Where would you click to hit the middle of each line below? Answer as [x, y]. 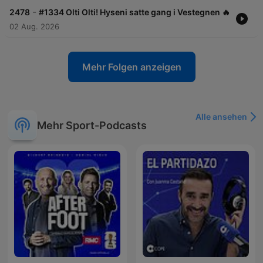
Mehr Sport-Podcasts [92, 125]
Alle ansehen [221, 117]
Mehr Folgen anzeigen [131, 67]
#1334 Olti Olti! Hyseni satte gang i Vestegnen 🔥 [134, 12]
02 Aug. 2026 [34, 27]
